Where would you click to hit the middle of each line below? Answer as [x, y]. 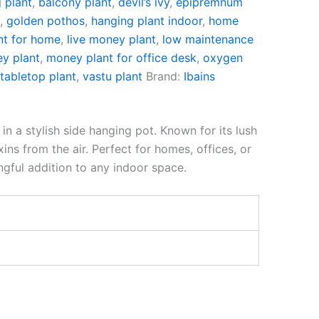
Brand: [165, 76]
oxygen [223, 58]
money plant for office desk [122, 58]
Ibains [200, 76]
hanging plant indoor [147, 21]
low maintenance [208, 39]
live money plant [112, 39]
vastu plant [113, 76]
